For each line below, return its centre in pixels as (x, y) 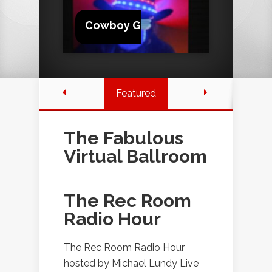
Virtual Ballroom (135, 156)
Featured (136, 93)
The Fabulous (124, 138)
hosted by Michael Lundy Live (131, 263)
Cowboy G (113, 25)
